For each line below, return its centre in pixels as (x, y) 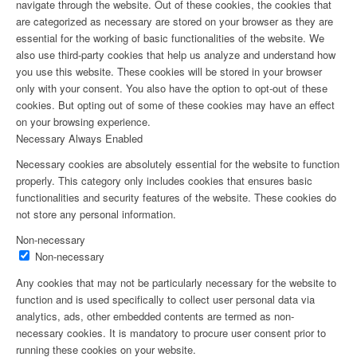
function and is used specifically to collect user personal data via (165, 300)
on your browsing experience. (83, 122)
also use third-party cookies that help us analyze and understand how (176, 55)
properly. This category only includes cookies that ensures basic (164, 181)
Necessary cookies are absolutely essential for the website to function (178, 164)
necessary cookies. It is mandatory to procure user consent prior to (171, 333)
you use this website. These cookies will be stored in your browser (169, 71)
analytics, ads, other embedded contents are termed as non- (155, 316)
